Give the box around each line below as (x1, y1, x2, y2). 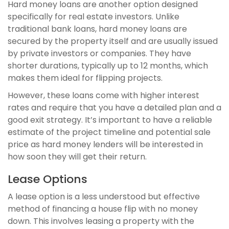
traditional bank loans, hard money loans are (8, 23, 187, 35)
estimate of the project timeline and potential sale (8, 126, 211, 139)
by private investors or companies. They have (8, 48, 191, 60)
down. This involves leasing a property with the (8, 215, 194, 227)
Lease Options (8, 171, 87, 188)
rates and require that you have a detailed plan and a (8, 102, 221, 114)
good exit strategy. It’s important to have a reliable (8, 114, 212, 126)
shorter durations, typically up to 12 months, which (8, 60, 208, 72)
